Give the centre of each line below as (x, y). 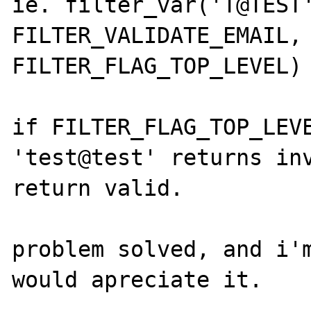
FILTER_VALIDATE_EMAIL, (157, 35)
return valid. (98, 188)
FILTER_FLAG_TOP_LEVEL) (157, 66)
